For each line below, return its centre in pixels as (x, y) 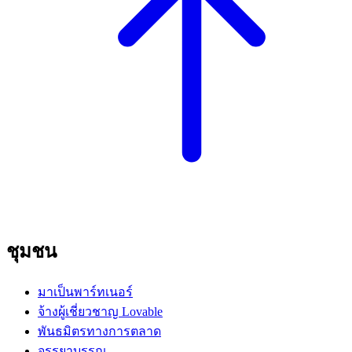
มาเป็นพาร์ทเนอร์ (85, 292)
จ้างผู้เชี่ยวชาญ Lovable (100, 312)
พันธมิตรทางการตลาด (99, 332)
